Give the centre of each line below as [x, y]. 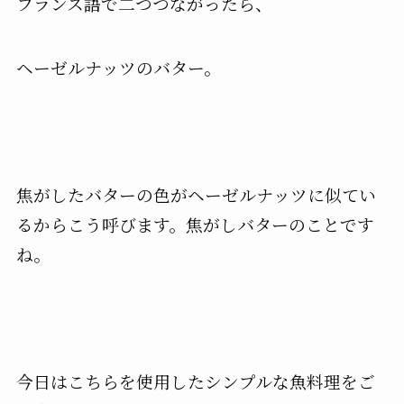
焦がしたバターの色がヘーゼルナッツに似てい [196, 194]
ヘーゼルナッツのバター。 [118, 67]
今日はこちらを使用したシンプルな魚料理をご [195, 381]
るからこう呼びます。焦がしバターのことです [195, 224]
